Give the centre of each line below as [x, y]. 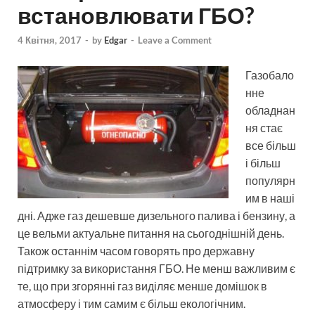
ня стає [264, 128]
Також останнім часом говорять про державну [136, 251]
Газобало [270, 75]
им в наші [270, 198]
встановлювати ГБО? [136, 15]
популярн [270, 181]
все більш [271, 146]
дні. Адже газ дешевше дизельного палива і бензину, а [156, 216]
